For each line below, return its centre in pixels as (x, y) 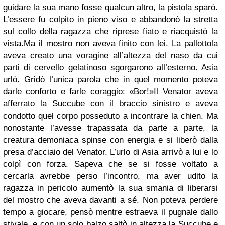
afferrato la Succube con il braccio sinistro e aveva (110, 104)
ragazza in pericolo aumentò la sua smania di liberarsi (110, 188)
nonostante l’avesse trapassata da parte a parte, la (110, 128)
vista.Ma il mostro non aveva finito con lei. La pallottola (110, 44)
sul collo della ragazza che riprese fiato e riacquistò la (110, 32)
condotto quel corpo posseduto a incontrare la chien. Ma (110, 116)
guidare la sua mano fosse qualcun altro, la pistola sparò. (110, 8)
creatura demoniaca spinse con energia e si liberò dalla (110, 140)
